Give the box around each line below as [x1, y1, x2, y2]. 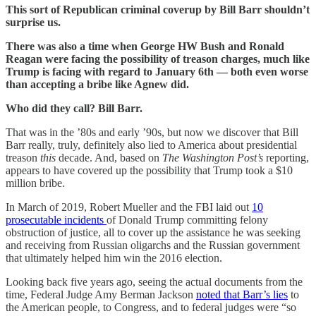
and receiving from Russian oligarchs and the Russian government [6, 238, 300, 251]
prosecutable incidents [6, 213, 107, 226]
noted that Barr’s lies [196, 288, 288, 300]
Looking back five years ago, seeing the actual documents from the [6, 275, 303, 288]
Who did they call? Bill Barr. [6, 102, 142, 114]
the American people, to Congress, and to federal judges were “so [6, 300, 296, 313]
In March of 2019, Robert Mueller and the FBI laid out [6, 200, 252, 213]
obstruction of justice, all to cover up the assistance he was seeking [6, 226, 300, 238]
